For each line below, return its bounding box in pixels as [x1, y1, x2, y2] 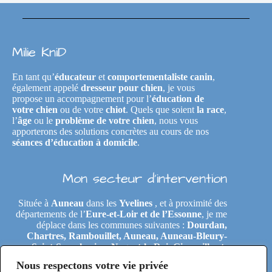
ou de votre [58, 104, 106, 115]
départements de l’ [16, 209, 86, 219]
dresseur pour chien [81, 83, 163, 93]
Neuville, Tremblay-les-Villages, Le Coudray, [44, 253, 228, 263]
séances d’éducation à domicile [12, 137, 137, 148]
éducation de [152, 93, 204, 104]
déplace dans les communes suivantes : [36, 220, 188, 230]
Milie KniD [12, 43, 66, 62]
